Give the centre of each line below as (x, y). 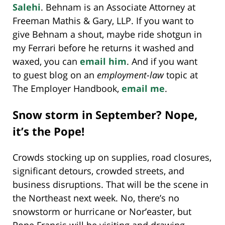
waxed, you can (46, 61)
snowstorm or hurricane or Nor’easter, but (102, 211)
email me (143, 88)
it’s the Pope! (48, 131)
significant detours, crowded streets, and (98, 171)
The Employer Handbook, (67, 88)
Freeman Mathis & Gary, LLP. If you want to (103, 20)
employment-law (130, 75)
